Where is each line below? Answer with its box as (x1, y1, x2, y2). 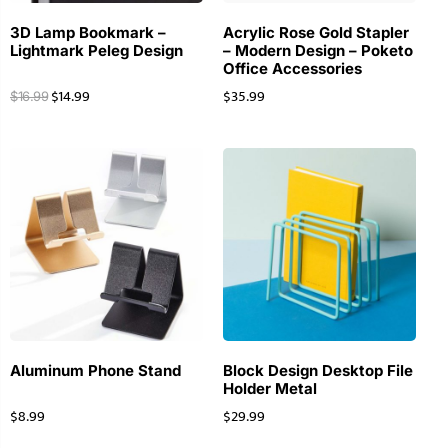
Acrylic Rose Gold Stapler (222, 23, 409, 43)
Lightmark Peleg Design (10, 41, 183, 61)
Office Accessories (222, 59, 362, 79)
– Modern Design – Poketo (222, 41, 413, 61)
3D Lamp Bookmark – (10, 23, 166, 43)
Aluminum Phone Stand (10, 361, 181, 381)
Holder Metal (222, 379, 317, 399)
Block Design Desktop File (222, 361, 413, 381)
